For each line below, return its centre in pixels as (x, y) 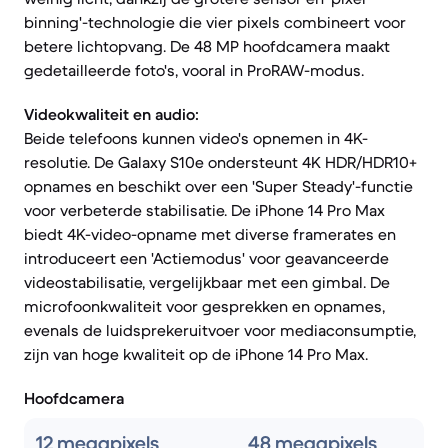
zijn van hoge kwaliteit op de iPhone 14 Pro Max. (196, 354)
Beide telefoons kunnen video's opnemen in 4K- (196, 138)
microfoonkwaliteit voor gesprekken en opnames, (204, 306)
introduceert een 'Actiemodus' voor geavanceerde (206, 258)
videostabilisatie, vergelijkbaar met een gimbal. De (207, 282)
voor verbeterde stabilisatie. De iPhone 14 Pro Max (204, 210)
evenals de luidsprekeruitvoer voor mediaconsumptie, (220, 330)
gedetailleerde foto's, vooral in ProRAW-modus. (194, 70)
